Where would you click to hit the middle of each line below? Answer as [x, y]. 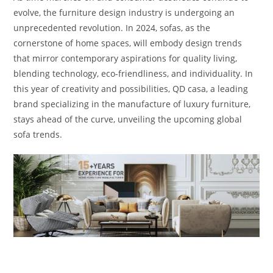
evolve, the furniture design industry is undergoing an [124, 12]
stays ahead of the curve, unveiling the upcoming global [128, 119]
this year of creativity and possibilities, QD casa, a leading [131, 89]
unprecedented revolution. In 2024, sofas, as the [112, 28]
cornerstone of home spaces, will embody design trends [128, 43]
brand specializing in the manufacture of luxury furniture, [132, 104]
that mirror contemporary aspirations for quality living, [126, 58]
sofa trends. [38, 134]
